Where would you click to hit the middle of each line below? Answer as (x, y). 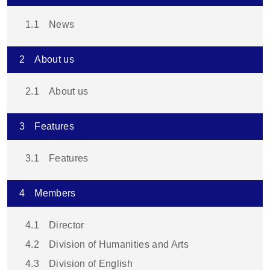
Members (55, 193)
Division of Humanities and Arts (118, 245)
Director (66, 225)
